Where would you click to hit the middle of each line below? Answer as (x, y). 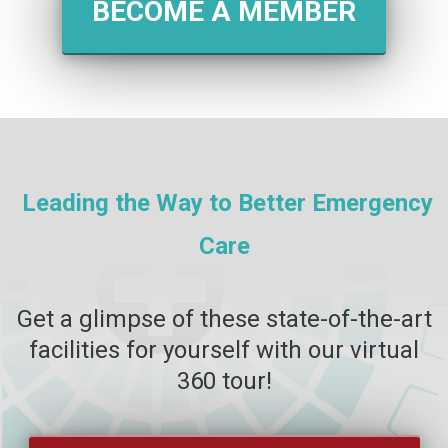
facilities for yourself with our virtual (224, 349)
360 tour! (224, 380)
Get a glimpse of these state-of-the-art (224, 318)
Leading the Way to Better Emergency (227, 203)
